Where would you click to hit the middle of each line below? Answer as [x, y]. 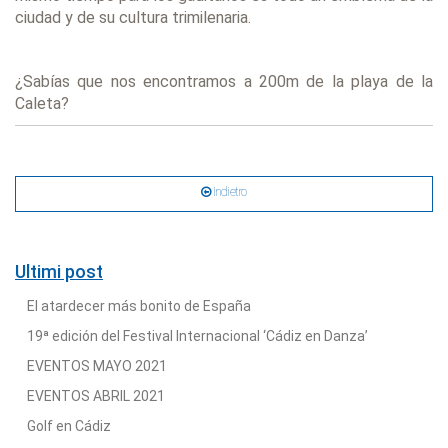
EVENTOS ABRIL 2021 [96, 395]
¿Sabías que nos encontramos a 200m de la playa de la [224, 81]
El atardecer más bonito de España [139, 305]
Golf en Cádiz [69, 425]
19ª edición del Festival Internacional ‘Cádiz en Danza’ [197, 335]
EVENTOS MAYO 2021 [97, 365]
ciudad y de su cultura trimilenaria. [133, 17]
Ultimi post [59, 271]
